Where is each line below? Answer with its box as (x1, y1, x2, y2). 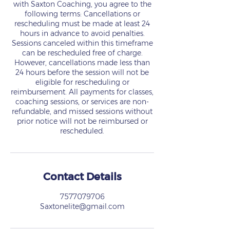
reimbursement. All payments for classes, (11, 87, 154, 97)
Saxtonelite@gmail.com (40, 201, 125, 211)
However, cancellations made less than (14, 57, 150, 67)
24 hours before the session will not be (15, 67, 149, 77)
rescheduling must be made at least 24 (14, 18, 150, 28)
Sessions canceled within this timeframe (11, 38, 153, 48)
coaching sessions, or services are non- (15, 97, 149, 106)
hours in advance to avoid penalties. (20, 28, 145, 38)
